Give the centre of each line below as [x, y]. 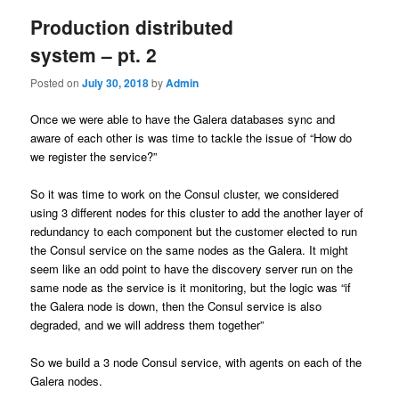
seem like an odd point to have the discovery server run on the [192, 268]
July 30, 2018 [116, 82]
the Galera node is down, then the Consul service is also [176, 305]
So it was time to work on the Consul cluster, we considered [185, 193]
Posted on [57, 82]
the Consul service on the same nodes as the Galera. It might [190, 249]
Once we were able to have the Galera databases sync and [183, 118]
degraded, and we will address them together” [147, 324]
